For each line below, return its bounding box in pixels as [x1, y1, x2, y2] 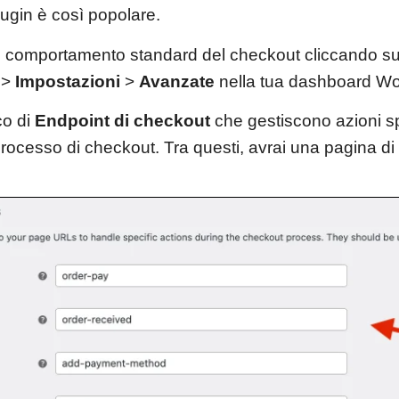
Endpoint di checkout [35, 110, 210, 130]
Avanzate [139, 71, 215, 91]
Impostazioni [15, 71, 120, 91]
